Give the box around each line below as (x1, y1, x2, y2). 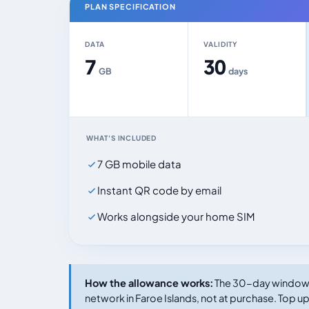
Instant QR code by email (97, 183, 221, 197)
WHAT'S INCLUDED (86, 134, 157, 142)
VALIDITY (203, 40, 238, 48)
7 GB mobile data (97, 157, 181, 170)
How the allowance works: (85, 277, 213, 289)
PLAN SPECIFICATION (85, 2, 176, 11)
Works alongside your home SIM (97, 210, 255, 223)
